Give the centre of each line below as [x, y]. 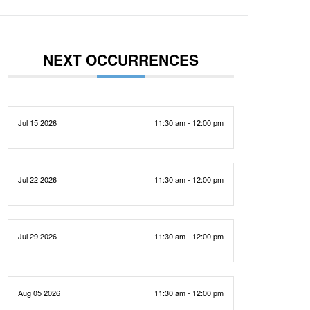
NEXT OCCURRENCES [121, 60]
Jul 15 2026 [38, 122]
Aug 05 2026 [39, 293]
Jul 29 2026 [38, 236]
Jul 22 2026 [38, 179]
